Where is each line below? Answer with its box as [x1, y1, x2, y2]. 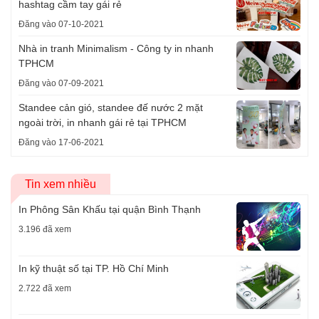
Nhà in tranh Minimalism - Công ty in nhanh [19, 43, 214, 55]
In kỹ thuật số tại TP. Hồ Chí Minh [19, 262, 169, 274]
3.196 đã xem [19, 224, 71, 235]
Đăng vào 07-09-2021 [19, 78, 104, 89]
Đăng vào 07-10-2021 [19, 19, 104, 30]
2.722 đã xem [19, 283, 71, 293]
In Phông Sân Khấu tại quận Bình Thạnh [19, 204, 201, 216]
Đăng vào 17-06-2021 [19, 137, 104, 148]
